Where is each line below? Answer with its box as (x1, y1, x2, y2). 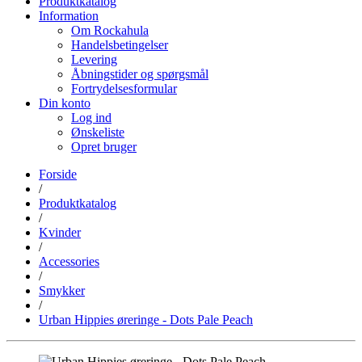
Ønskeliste (71, 124, 124, 139)
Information (39, 8, 99, 23)
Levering (71, 52, 117, 66)
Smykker (39, 283, 85, 297)
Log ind (71, 110, 112, 124)
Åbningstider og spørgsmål (71, 66, 208, 81)
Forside (39, 166, 77, 181)
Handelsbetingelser (71, 37, 168, 52)
